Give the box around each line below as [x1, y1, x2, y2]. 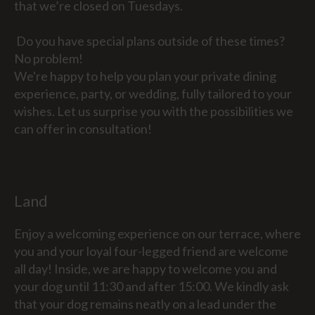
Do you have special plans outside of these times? [14, 33, 285, 49]
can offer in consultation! [14, 121, 152, 137]
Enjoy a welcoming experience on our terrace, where [14, 226, 301, 242]
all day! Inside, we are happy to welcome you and [14, 261, 277, 277]
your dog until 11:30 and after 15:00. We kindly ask [14, 278, 289, 295]
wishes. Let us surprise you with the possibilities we [14, 103, 293, 120]
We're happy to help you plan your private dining [14, 68, 276, 84]
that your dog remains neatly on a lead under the [14, 296, 276, 312]
